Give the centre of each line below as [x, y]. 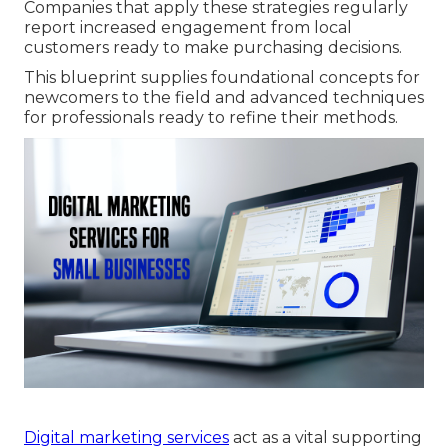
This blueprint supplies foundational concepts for [222, 78]
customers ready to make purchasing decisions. [213, 48]
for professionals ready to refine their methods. [211, 118]
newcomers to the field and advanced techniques [224, 98]
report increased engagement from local [188, 28]
